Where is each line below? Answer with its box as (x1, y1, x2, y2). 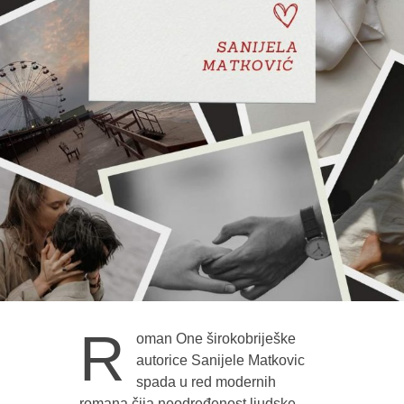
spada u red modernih (135, 373, 276, 390)
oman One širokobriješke (135, 330, 296, 346)
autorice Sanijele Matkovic (135, 352, 305, 368)
